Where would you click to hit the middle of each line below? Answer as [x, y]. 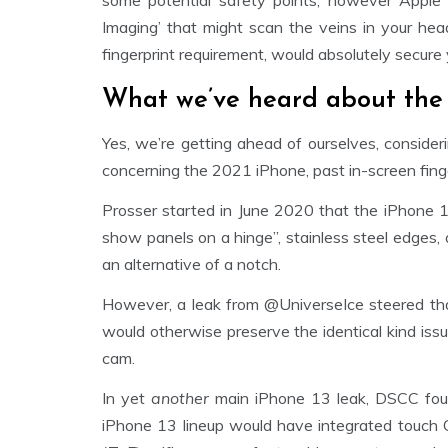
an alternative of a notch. [191, 264]
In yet [126, 398]
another [180, 398]
